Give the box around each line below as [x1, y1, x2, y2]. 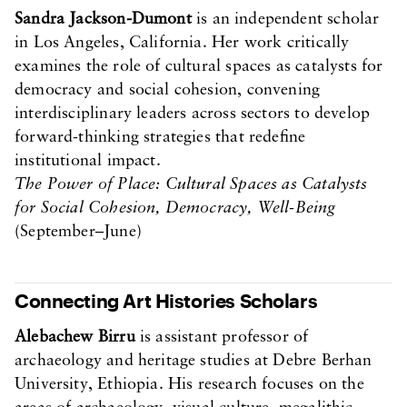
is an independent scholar [191, 11, 380, 28]
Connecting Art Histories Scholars [15, 289, 318, 312]
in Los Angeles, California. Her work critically [15, 35, 350, 52]
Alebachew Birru [15, 329, 135, 346]
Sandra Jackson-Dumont [15, 11, 192, 28]
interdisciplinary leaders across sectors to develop [15, 105, 371, 123]
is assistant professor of [134, 329, 309, 346]
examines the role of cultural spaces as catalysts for [15, 58, 383, 75]
